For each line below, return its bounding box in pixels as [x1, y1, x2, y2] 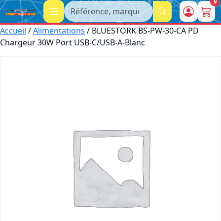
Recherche [64, 1, 104, 12]
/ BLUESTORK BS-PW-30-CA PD [85, 25, 199, 37]
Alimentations [33, 25, 85, 37]
